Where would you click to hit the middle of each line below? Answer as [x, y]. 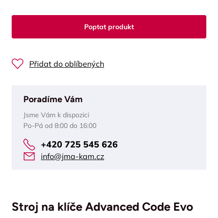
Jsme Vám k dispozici [56, 115]
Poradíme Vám [53, 99]
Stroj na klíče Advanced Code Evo [102, 207]
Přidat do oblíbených [67, 64]
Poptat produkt [109, 27]
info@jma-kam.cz [73, 156]
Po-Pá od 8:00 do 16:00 [60, 126]
